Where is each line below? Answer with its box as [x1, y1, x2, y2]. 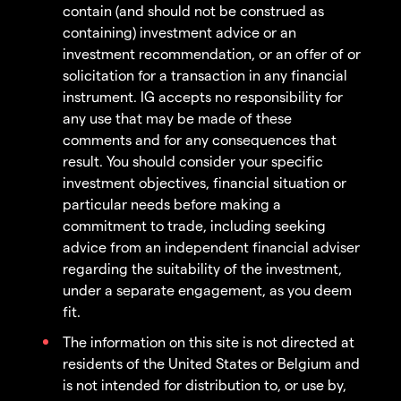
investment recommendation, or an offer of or [63, 45, 361, 63]
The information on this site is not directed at [63, 333, 354, 351]
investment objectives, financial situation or [63, 174, 346, 192]
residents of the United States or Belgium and [63, 354, 360, 372]
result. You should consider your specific [63, 152, 323, 170]
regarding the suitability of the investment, [63, 260, 342, 277]
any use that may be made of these [63, 109, 292, 127]
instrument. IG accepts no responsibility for [63, 88, 343, 106]
